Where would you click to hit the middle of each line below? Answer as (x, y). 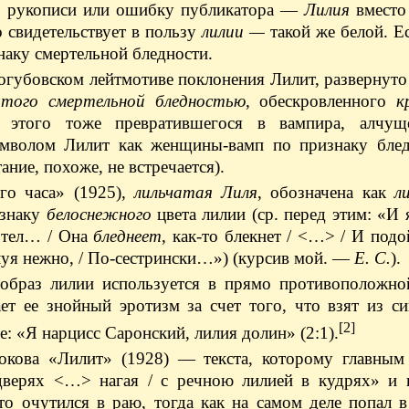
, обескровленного (321, 100)
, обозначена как (326, 192)
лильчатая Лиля (196, 192)
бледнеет (128, 236)
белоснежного (99, 214)
